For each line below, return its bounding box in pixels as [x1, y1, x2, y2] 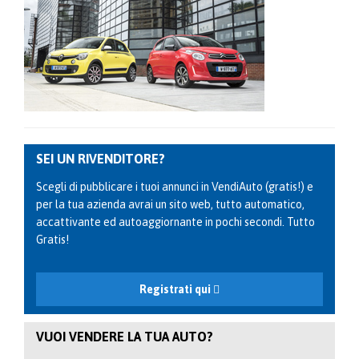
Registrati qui [139, 282, 213, 296]
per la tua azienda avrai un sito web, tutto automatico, [36, 197, 305, 211]
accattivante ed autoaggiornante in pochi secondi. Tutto [36, 215, 315, 228]
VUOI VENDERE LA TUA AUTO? [36, 329, 213, 344]
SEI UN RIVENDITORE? [36, 151, 165, 166]
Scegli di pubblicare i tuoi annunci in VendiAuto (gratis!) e [36, 179, 313, 193]
